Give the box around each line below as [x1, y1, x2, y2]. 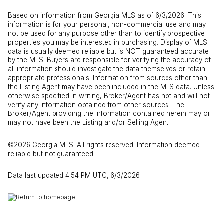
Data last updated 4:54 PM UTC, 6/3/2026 [8, 171, 140, 180]
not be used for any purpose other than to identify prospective [8, 29, 205, 37]
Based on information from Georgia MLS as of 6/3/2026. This [8, 11, 201, 19]
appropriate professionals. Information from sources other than [8, 73, 207, 82]
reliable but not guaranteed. [8, 149, 97, 158]
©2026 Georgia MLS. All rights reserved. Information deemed [8, 140, 200, 149]
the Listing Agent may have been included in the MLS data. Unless [8, 82, 214, 91]
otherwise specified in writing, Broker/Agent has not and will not [8, 91, 210, 100]
